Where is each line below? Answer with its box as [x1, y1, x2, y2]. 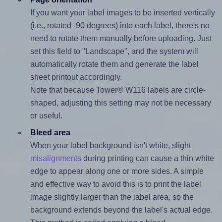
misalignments [30, 154, 81, 163]
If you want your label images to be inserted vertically [30, 8, 215, 17]
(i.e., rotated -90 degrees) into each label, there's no [30, 21, 210, 30]
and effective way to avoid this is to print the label [30, 179, 201, 188]
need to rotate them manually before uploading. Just [30, 34, 212, 43]
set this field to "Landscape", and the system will [30, 47, 198, 55]
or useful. [30, 111, 62, 120]
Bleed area [30, 128, 70, 137]
